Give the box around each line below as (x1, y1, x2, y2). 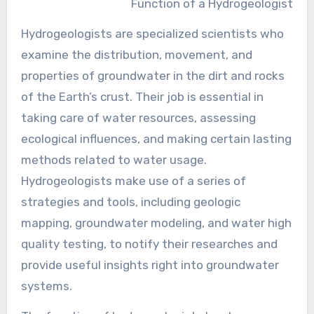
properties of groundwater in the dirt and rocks (20, 68, 285, 83)
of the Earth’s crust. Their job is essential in (20, 89, 264, 104)
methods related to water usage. (20, 152, 207, 167)
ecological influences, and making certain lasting (20, 131, 292, 146)
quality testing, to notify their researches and (20, 236, 278, 251)
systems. (20, 278, 72, 293)
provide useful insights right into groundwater (20, 257, 279, 272)
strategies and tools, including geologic (20, 194, 240, 209)
